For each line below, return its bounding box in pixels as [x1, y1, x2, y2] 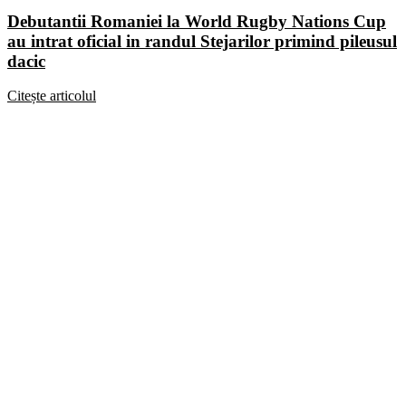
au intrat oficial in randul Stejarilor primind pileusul [7, 31, 397, 51]
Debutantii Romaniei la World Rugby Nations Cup [7, 11, 386, 31]
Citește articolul [7, 88, 96, 104]
